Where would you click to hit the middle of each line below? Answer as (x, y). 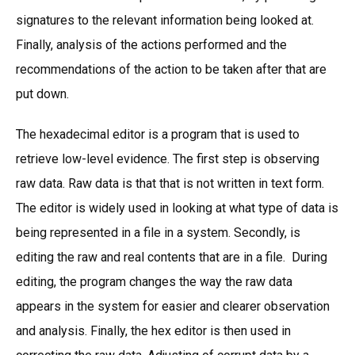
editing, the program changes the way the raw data (154, 281)
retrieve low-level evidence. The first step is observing (168, 158)
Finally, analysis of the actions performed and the (151, 44)
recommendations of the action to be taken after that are (171, 69)
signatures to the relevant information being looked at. (165, 20)
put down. (42, 94)
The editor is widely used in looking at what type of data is (177, 208)
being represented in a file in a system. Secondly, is (158, 232)
